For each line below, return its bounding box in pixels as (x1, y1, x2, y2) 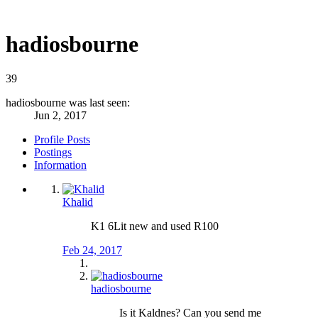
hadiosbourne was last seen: (6, 97, 130, 109)
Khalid (62, 196, 93, 209)
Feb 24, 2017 (62, 244, 122, 257)
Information (34, 159, 87, 172)
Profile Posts (34, 133, 90, 146)
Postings (34, 146, 72, 159)
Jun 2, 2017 (34, 109, 87, 122)
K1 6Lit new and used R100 (91, 220, 219, 233)
